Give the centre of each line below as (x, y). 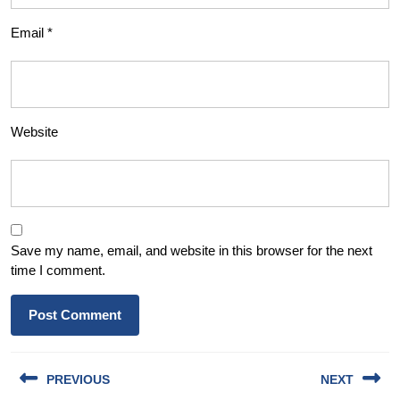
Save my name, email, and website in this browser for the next (192, 251)
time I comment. (58, 271)
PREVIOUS (78, 380)
